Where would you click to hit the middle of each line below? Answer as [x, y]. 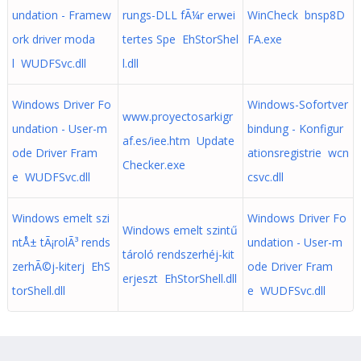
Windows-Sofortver [297, 104]
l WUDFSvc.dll [49, 63]
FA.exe [264, 39]
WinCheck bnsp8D [296, 15]
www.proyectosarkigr [177, 116]
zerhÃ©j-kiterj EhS [61, 266]
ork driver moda [53, 39]
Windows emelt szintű [180, 230]
